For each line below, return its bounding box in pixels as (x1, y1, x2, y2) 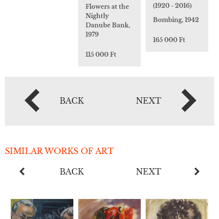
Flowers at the (86, 3, 129, 11)
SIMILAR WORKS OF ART (5, 146, 114, 156)
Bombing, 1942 (153, 16, 199, 23)
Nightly (86, 12, 109, 20)
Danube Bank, (86, 22, 130, 29)
